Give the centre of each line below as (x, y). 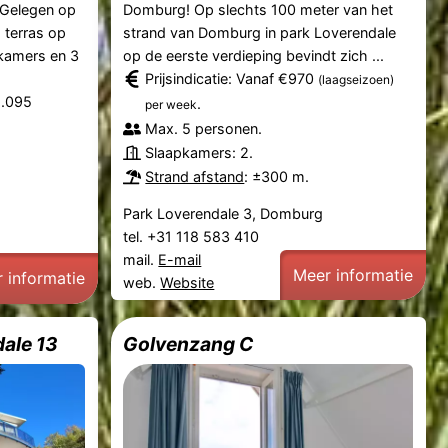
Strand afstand (195, 177)
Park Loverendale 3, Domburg (223, 214)
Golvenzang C (188, 343)
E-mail (180, 260)
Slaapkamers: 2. (199, 153)
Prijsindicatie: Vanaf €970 (232, 79)
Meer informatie (353, 274)
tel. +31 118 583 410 (193, 237)
